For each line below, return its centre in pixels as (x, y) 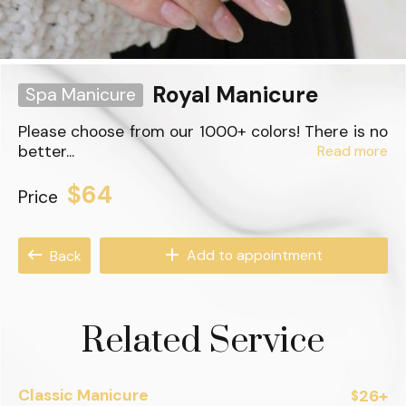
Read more (353, 151)
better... (46, 151)
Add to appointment (252, 255)
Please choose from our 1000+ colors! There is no (203, 131)
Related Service (203, 341)
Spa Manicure (81, 95)
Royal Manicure (235, 95)
